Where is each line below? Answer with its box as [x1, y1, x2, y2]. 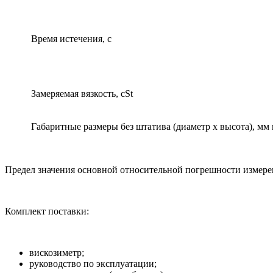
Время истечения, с [31, 34, 112, 44]
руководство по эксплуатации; [29, 258, 157, 269]
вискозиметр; [29, 247, 84, 258]
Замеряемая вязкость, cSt [31, 88, 133, 99]
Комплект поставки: [5, 206, 89, 217]
